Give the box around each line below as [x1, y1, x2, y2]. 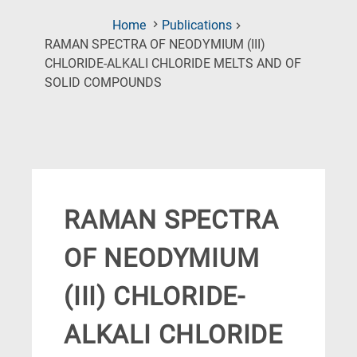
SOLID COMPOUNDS [45, 75, 162, 91]
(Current [161, 74, 206, 90]
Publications [162, 18, 232, 33]
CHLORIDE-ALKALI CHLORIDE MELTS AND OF [45, 56, 301, 72]
